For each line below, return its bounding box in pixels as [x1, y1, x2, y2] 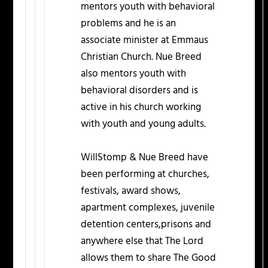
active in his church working [81, 99, 202, 116]
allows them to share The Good [81, 249, 217, 266]
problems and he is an [81, 16, 176, 32]
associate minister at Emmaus [81, 32, 209, 49]
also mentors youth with [81, 66, 187, 83]
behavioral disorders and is [81, 83, 199, 99]
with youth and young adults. [81, 116, 209, 133]
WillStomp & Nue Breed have [81, 149, 209, 166]
